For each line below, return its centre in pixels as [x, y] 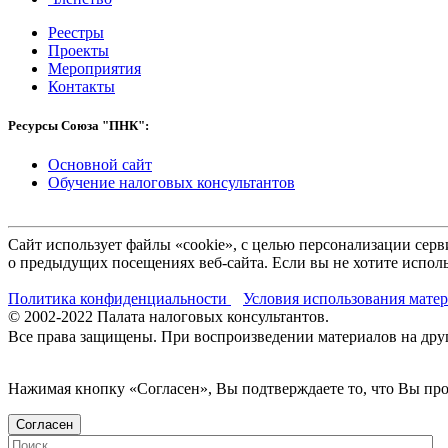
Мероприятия [94, 68]
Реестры [76, 32]
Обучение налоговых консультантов [171, 183]
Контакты [81, 86]
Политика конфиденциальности [119, 299]
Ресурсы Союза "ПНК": [78, 125]
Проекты [78, 50]
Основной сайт [100, 165]
